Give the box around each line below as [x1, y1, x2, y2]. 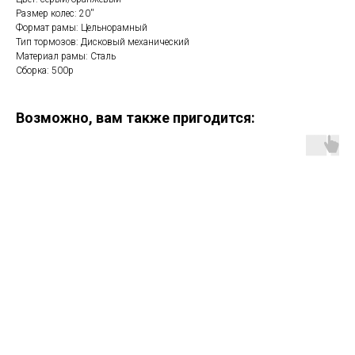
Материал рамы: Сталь [16, 50, 116, 62]
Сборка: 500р [16, 64, 74, 76]
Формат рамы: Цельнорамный [16, 21, 147, 33]
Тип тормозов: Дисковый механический [16, 36, 189, 48]
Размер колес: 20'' [16, 7, 94, 19]
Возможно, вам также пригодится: [16, 109, 255, 126]
